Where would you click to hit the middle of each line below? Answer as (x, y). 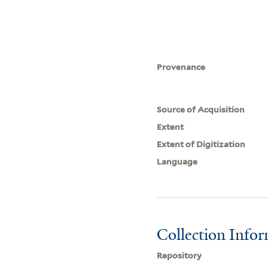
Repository (179, 255)
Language (177, 161)
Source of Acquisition (201, 109)
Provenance (181, 67)
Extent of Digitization (201, 144)
